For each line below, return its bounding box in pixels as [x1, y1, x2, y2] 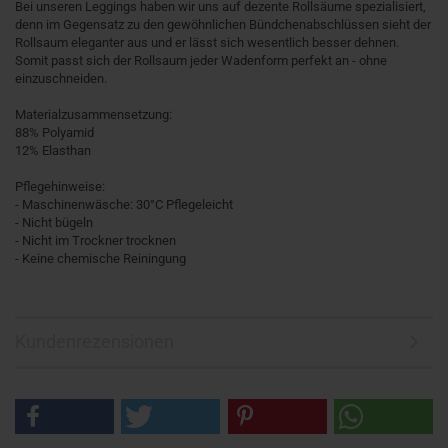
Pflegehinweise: [15, 179, 105, 195]
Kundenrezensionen [15, 331, 174, 353]
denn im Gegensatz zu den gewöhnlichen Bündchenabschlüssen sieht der [15, 17, 431, 33]
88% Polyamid [15, 125, 94, 141]
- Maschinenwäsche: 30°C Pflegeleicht [15, 197, 233, 213]
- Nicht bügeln [15, 215, 93, 231]
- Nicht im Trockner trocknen [15, 233, 176, 249]
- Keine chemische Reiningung [15, 251, 186, 267]
